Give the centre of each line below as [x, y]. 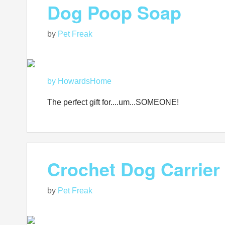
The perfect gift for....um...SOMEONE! [113, 102]
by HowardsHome [79, 81]
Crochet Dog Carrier [134, 169]
